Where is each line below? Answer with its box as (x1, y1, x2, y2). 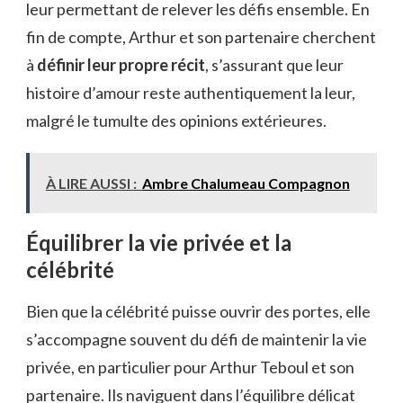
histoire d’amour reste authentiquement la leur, (26, 83, 355, 103)
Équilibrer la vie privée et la (26, 229, 291, 255)
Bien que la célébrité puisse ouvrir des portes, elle (26, 300, 371, 321)
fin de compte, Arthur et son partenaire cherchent (26, 27, 376, 47)
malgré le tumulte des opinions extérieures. (26, 111, 327, 130)
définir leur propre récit (37, 55, 205, 75)
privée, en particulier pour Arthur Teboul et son (26, 356, 354, 377)
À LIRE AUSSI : (46, 175, 137, 192)
